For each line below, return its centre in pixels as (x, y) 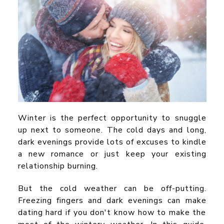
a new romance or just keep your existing (112, 154)
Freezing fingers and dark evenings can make (112, 200)
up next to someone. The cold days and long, (112, 130)
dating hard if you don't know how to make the (112, 212)
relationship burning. (58, 166)
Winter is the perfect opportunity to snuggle (112, 118)
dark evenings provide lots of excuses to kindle (112, 142)
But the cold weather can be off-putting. (112, 188)
